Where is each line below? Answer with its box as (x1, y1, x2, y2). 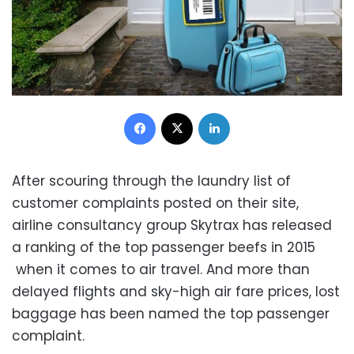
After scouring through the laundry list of (12, 171, 291, 190)
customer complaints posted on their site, (12, 193, 299, 213)
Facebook (155, 104, 207, 119)
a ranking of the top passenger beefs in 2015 (12, 237, 315, 257)
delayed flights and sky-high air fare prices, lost (12, 281, 340, 301)
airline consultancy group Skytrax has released (12, 215, 332, 235)
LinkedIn (229, 104, 270, 119)
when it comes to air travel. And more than (12, 259, 310, 279)
